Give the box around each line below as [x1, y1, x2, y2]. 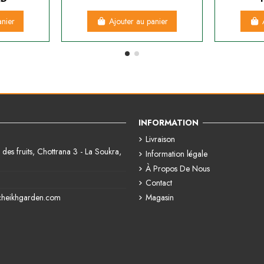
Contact [145, 177, 172, 189]
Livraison [145, 133, 175, 146]
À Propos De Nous [145, 162, 210, 174]
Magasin [145, 191, 174, 203]
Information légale [145, 147, 207, 160]
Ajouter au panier [108, 15, 168, 27]
